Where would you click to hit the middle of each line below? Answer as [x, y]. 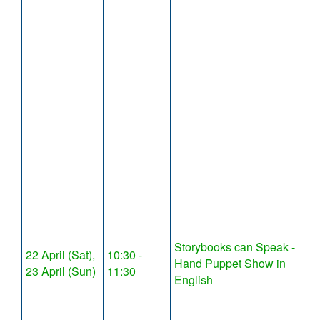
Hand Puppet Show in [230, 264]
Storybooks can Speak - [235, 247]
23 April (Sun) [61, 271]
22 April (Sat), [60, 255]
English [194, 280]
